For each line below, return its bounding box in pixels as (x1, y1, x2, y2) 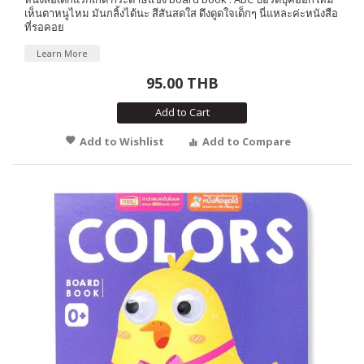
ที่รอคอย (24, 19, 64, 34)
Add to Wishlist (80, 133, 164, 149)
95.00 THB (145, 72, 219, 93)
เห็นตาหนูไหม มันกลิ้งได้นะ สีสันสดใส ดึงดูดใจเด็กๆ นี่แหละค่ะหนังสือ (24, 5, 338, 20)
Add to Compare (202, 133, 291, 149)
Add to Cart (154, 104, 210, 119)
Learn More (37, 46, 88, 59)
